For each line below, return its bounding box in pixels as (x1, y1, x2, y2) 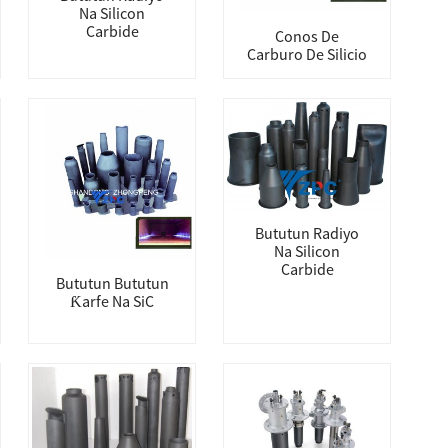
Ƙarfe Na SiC (70, 291, 154, 311)
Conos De (275, 26, 339, 46)
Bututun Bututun (55, 273, 169, 293)
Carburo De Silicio (247, 44, 367, 64)
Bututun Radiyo (255, 223, 359, 243)
